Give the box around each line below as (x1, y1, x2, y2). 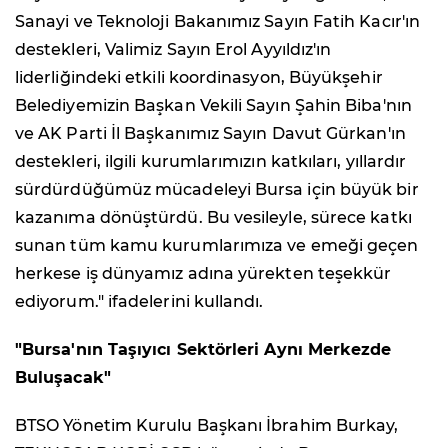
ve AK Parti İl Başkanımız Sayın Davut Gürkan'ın (15, 124, 406, 144)
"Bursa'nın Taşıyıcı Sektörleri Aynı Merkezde (15, 340, 392, 360)
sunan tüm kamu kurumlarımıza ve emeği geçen (15, 236, 419, 256)
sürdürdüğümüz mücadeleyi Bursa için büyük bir (15, 180, 419, 200)
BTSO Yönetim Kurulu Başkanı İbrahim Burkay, (15, 416, 399, 436)
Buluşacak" (15, 368, 111, 388)
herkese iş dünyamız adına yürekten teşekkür (15, 264, 392, 284)
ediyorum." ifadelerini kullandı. (15, 292, 264, 312)
